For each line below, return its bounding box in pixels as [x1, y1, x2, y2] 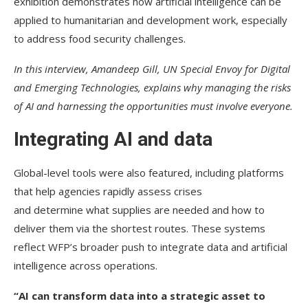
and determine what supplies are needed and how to [14, 202, 265, 217]
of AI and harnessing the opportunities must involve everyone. [14, 98, 293, 113]
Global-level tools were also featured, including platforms [14, 165, 284, 179]
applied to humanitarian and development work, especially [14, 12, 287, 27]
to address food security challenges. [14, 31, 188, 45]
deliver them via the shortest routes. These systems [14, 221, 265, 235]
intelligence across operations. [14, 258, 160, 272]
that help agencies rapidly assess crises [14, 184, 202, 198]
